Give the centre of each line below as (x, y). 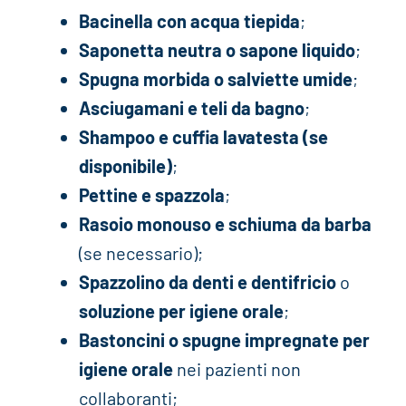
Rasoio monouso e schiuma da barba (225, 223)
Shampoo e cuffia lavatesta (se (203, 136)
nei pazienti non (237, 368)
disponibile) (125, 165)
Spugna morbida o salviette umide (215, 78)
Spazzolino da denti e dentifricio (207, 281)
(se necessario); (140, 252)
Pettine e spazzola (151, 194)
